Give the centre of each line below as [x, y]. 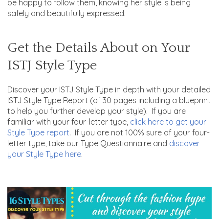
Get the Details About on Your [99, 47]
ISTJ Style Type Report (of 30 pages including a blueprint [109, 100]
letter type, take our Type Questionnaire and [88, 143]
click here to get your [168, 121]
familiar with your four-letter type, [69, 121]
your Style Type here [44, 154]
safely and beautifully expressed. [66, 13]
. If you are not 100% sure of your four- [140, 132]
